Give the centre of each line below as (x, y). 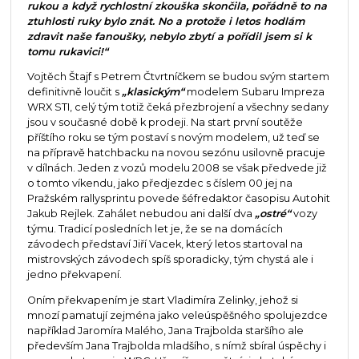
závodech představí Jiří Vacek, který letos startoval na (165, 244)
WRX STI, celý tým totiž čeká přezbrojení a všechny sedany (177, 107)
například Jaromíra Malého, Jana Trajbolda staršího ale (165, 331)
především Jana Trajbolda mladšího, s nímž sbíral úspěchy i (176, 346)
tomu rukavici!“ (67, 51)
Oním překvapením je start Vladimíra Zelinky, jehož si (162, 301)
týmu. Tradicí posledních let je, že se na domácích (155, 229)
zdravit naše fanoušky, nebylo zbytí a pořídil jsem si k (169, 36)
